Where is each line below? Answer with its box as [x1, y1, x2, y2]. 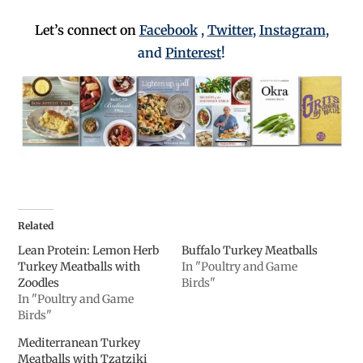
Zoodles [18, 275, 60, 291]
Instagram [258, 22, 326, 39]
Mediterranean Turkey [18, 335, 141, 351]
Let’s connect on [34, 22, 139, 39]
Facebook [139, 22, 198, 39]
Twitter [207, 22, 253, 39]
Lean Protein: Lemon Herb [18, 243, 160, 258]
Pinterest [165, 45, 221, 62]
